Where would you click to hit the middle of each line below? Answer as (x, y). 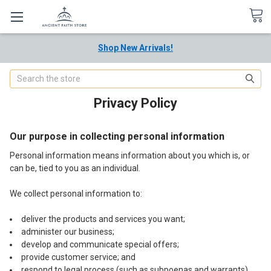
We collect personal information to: (76, 193)
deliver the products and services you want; (103, 219)
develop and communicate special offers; (100, 244)
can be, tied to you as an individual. (75, 168)
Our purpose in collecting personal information (117, 136)
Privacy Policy (135, 103)
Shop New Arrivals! (135, 48)
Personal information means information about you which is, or (130, 155)
